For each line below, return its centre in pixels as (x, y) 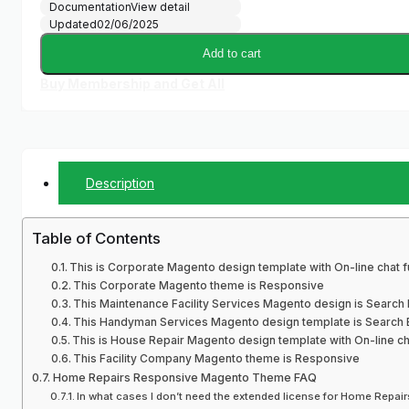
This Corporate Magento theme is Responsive (199, 286)
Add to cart (232, 54)
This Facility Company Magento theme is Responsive (217, 359)
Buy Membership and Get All (132, 84)
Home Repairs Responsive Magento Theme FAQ (184, 378)
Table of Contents (96, 239)
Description (120, 184)
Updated (73, 25)
